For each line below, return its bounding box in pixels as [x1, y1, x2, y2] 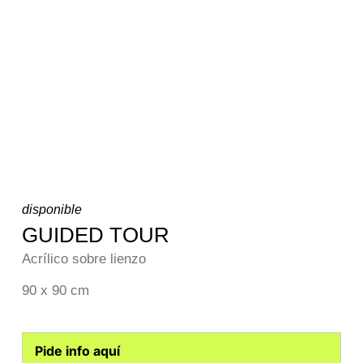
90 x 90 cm [21, 283, 89, 299]
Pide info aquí [34, 343, 120, 360]
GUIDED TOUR [21, 222, 169, 247]
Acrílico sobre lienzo [21, 250, 146, 267]
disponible [21, 202, 82, 216]
